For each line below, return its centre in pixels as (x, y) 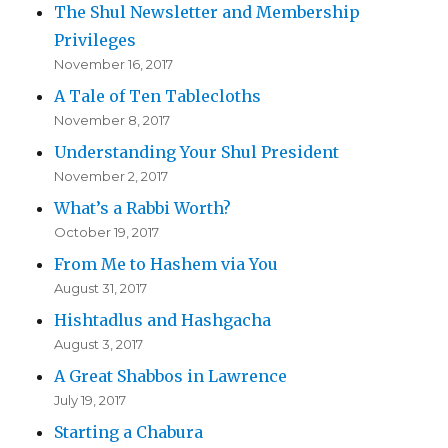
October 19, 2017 (107, 232)
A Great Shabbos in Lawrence (171, 376)
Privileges (95, 40)
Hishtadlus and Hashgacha (163, 320)
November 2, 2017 (111, 176)
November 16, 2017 (114, 64)
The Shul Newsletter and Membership (207, 12)
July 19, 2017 (90, 400)
